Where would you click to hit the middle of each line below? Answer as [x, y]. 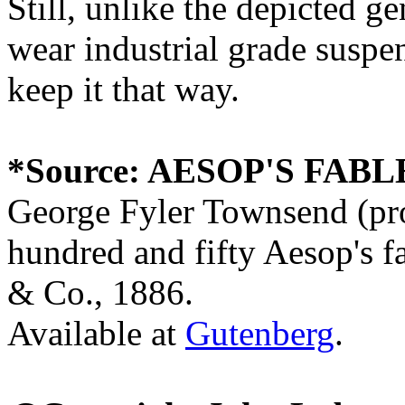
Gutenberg [260, 333]
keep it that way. [123, 89]
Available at [96, 333]
